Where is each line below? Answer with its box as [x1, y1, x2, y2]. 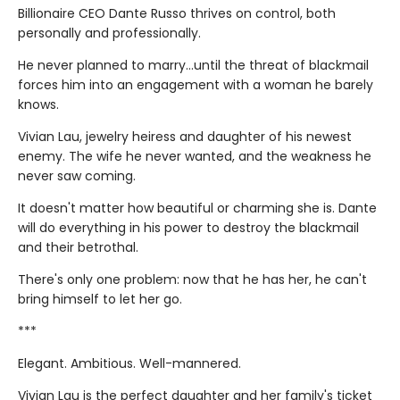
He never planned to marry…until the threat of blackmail [18, 56, 369, 75]
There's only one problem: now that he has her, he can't [18, 271, 367, 289]
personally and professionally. [18, 24, 201, 43]
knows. [18, 96, 59, 114]
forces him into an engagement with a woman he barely [18, 76, 373, 95]
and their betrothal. [18, 238, 138, 257]
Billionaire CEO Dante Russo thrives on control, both [18, 4, 336, 23]
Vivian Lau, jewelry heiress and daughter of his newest [18, 128, 352, 146]
